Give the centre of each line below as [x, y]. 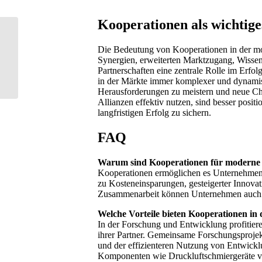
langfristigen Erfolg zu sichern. [154, 112]
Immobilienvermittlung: [59, 44]
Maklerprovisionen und [58, 56]
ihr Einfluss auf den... [54, 68]
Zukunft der [39, 32]
